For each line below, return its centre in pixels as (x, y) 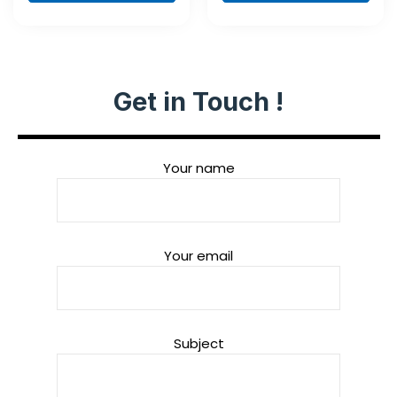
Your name (198, 167)
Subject (198, 343)
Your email (198, 255)
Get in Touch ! (198, 101)
